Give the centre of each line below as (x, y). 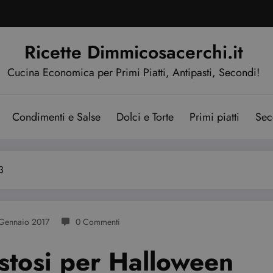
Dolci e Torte (145, 117)
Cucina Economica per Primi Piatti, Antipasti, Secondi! (133, 72)
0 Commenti (98, 222)
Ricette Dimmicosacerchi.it (133, 52)
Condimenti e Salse (56, 117)
